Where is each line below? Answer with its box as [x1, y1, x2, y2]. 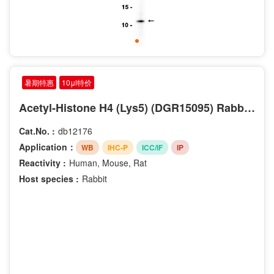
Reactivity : [19, 156, 66, 169]
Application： [19, 141, 76, 154]
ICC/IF [142, 141, 163, 153]
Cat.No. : [19, 125, 55, 138]
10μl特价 [62, 77, 92, 88]
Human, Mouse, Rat [69, 156, 147, 169]
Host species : [19, 172, 79, 185]
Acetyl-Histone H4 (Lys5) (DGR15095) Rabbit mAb [244, 100, 255, 116]
